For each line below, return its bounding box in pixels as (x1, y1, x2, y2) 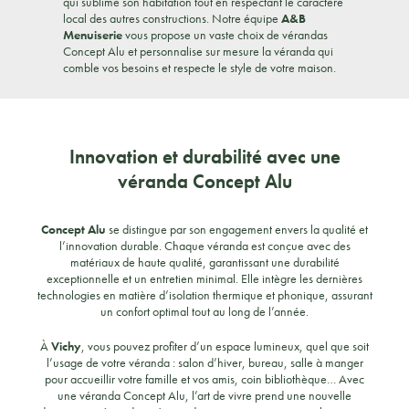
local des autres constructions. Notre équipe (63, 10, 282, 26)
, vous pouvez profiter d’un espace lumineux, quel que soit (81, 338, 369, 354)
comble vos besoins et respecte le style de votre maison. (63, 59, 337, 76)
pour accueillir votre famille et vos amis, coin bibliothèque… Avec (45, 371, 364, 387)
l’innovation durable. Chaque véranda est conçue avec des (58, 237, 351, 254)
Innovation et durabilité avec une (68, 144, 341, 169)
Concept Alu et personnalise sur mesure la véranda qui (63, 43, 334, 59)
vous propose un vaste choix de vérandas (122, 26, 329, 43)
